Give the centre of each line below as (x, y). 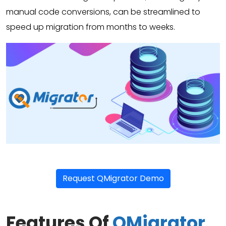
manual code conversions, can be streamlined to (103, 12)
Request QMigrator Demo (113, 178)
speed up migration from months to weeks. (91, 27)
